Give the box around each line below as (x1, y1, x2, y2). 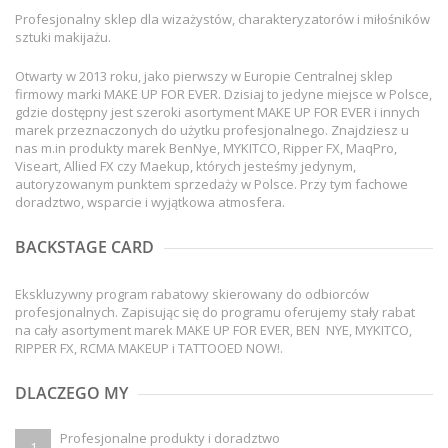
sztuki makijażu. (15, 28, 111, 47)
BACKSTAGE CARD (15, 238, 154, 258)
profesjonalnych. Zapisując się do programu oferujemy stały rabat (15, 303, 415, 322)
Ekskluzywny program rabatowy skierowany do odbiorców (15, 285, 369, 304)
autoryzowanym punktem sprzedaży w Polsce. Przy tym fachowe (15, 175, 408, 194)
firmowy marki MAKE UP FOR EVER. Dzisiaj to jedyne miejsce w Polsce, (15, 85, 432, 104)
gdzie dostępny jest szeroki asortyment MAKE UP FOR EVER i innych (15, 103, 420, 122)
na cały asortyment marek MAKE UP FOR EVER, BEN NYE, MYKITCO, (15, 321, 412, 340)
